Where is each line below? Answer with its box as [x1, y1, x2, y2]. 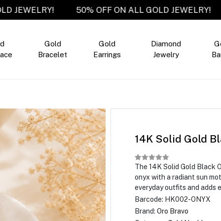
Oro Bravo [156, 207, 188, 215]
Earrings [93, 50, 121, 59]
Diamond [151, 39, 182, 48]
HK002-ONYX [164, 195, 211, 203]
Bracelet [38, 50, 68, 59]
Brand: [134, 207, 157, 215]
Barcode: [134, 195, 165, 203]
